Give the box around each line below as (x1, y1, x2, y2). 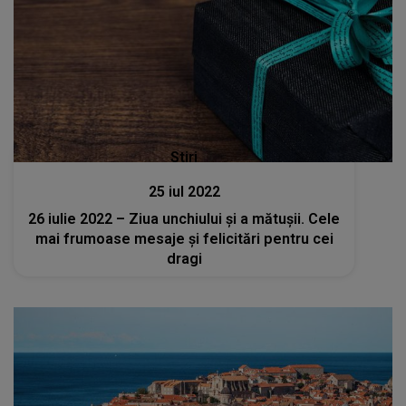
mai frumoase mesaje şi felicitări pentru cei (34, 230, 333, 248)
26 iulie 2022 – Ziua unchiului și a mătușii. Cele (28, 210, 341, 228)
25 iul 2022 (148, 183, 220, 201)
